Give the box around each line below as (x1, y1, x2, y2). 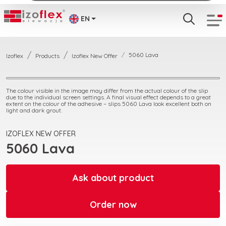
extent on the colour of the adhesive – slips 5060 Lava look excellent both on (6, 100, 211, 107)
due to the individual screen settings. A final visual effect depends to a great (6, 93, 211, 101)
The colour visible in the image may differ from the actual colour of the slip (6, 87, 208, 94)
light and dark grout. (6, 106, 62, 114)
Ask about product (72, 172, 154, 184)
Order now (89, 198, 137, 210)
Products (35, 52, 60, 60)
